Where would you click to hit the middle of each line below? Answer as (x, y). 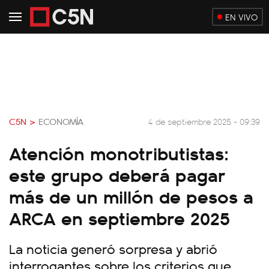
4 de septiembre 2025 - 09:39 (204, 121)
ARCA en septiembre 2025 (119, 217)
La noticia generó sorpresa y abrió (113, 248)
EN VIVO (241, 17)
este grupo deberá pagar (117, 174)
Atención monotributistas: (119, 153)
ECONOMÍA (61, 121)
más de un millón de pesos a (131, 196)
